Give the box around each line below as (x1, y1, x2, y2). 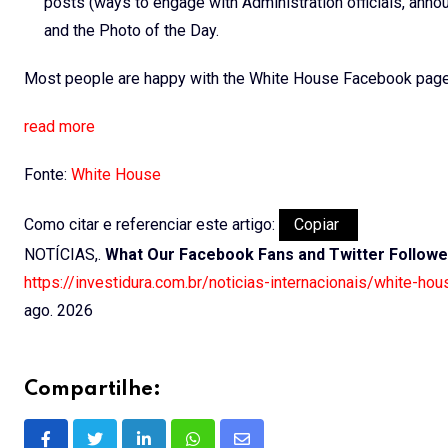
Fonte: (24, 164, 71, 184)
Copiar (294, 214, 343, 234)
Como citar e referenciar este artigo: (24, 214, 279, 234)
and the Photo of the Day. (44, 20, 223, 40)
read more (24, 116, 95, 136)
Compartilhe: (24, 379, 161, 400)
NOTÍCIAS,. (24, 244, 105, 264)
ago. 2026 (24, 300, 93, 320)
